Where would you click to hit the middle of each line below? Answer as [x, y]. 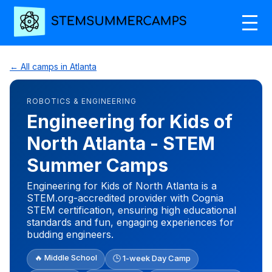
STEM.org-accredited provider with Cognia [125, 198]
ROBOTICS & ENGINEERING [82, 101]
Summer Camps [97, 165]
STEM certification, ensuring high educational [131, 210]
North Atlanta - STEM [121, 143]
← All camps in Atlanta [53, 66]
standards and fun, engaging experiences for [130, 222]
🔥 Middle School [66, 257]
